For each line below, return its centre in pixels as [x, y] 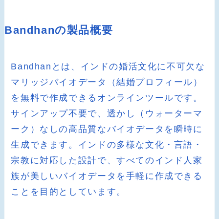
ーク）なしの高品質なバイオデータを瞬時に [107, 129]
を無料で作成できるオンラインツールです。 [107, 98]
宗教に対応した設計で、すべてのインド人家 [107, 161]
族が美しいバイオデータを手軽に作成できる [107, 176]
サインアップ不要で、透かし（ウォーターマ [107, 114]
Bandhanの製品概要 [59, 31]
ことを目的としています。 [68, 192]
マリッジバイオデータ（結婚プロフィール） [107, 82]
